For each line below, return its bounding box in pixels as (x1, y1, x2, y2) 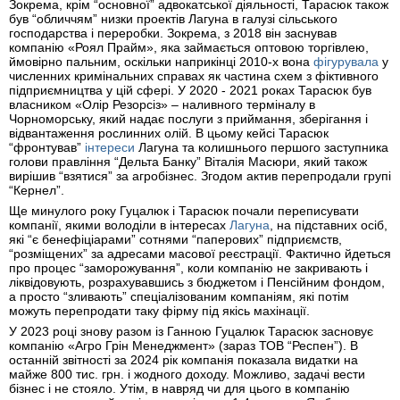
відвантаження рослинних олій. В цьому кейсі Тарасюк (9, 126, 329, 141)
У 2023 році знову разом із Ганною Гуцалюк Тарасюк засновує (9, 324, 373, 339)
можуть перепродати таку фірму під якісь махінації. (9, 304, 310, 319)
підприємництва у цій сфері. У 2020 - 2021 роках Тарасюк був (9, 83, 371, 98)
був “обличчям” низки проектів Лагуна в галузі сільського (9, 12, 337, 27)
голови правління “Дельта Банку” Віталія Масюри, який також (9, 154, 367, 170)
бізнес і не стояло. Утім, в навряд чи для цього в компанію (9, 381, 350, 396)
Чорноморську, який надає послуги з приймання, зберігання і (9, 112, 368, 127)
